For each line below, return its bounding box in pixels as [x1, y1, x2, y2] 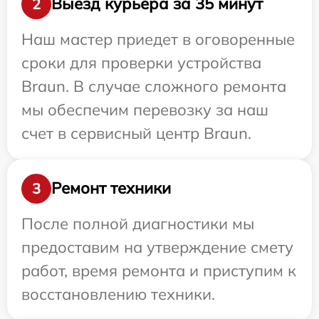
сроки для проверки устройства [21, 52, 261, 73]
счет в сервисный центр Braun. [21, 122, 251, 143]
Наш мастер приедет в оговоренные [21, 28, 295, 49]
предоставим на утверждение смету [21, 236, 293, 257]
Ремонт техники [51, 178, 171, 199]
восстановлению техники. [21, 283, 215, 304]
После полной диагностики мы [21, 213, 254, 234]
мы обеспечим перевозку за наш [21, 99, 268, 120]
